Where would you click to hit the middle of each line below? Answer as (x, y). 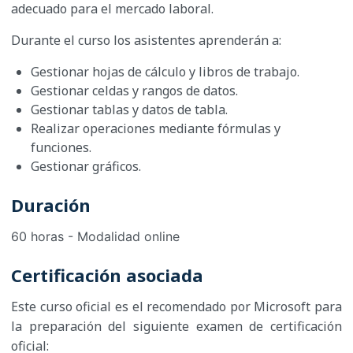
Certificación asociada (107, 275)
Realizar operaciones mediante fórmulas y (156, 129)
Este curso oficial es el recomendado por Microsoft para (176, 307)
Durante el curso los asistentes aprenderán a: (146, 41)
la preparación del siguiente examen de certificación (176, 327)
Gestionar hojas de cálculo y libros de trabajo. (165, 72)
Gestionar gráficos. (86, 167)
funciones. (61, 148)
